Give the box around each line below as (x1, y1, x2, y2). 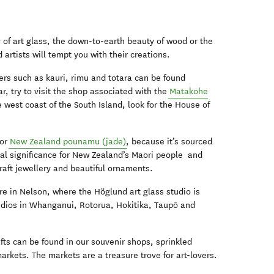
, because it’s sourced (126, 136, 213, 147)
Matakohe (169, 86, 209, 97)
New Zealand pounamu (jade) (10, 136, 127, 147)
